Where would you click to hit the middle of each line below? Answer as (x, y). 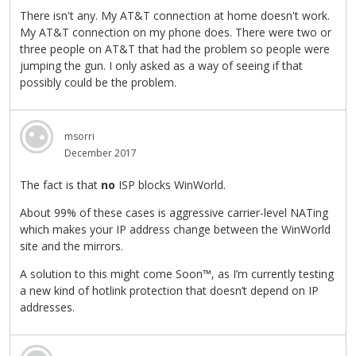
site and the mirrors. (72, 246)
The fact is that (60, 185)
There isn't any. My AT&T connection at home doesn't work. (175, 15)
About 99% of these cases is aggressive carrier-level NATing (174, 213)
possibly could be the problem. (98, 82)
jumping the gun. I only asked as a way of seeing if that (161, 65)
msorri (79, 136)
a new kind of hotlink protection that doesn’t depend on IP (169, 291)
